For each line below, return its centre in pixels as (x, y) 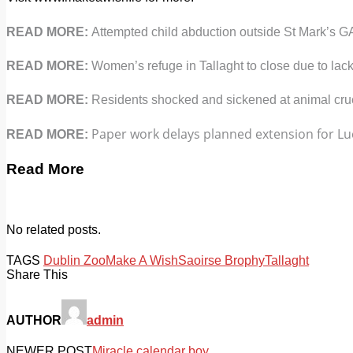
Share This (37, 275)
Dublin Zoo (74, 261)
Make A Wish (142, 261)
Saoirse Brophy (221, 261)
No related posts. (54, 230)
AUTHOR (34, 320)
